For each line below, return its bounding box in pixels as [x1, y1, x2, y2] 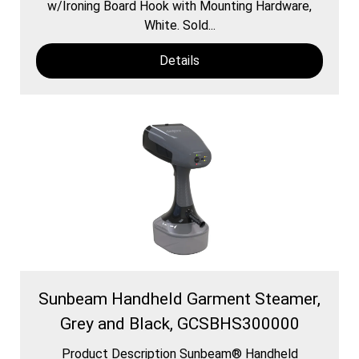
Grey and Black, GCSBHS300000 [59, 313, 300, 333]
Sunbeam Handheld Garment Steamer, [38, 288, 321, 309]
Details [159, 52, 200, 68]
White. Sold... [143, 17, 216, 33]
